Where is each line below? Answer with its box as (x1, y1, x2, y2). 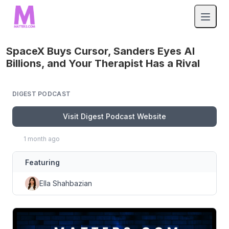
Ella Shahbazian (39, 179, 92, 188)
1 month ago (22, 135, 60, 143)
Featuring (25, 158, 60, 167)
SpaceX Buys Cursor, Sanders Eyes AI (6, 45, 195, 57)
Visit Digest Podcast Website (63, 112, 166, 121)
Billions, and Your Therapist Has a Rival (6, 57, 200, 70)
